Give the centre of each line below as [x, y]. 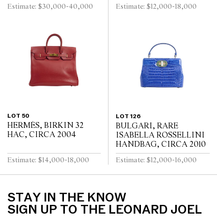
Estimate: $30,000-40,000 [50, 7]
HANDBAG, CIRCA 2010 [161, 144]
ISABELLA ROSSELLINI [160, 135]
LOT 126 [128, 116]
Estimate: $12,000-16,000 [156, 161]
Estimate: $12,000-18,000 [156, 7]
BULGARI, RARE [147, 126]
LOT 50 [18, 116]
